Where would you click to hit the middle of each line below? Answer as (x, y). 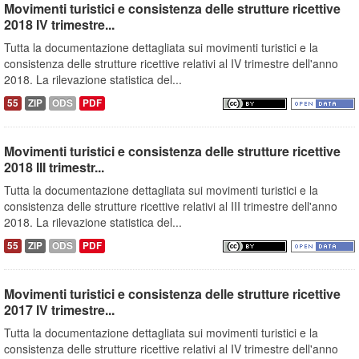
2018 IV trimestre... (59, 25)
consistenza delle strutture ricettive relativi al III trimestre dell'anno (171, 206)
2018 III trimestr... (54, 167)
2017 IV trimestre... (59, 310)
